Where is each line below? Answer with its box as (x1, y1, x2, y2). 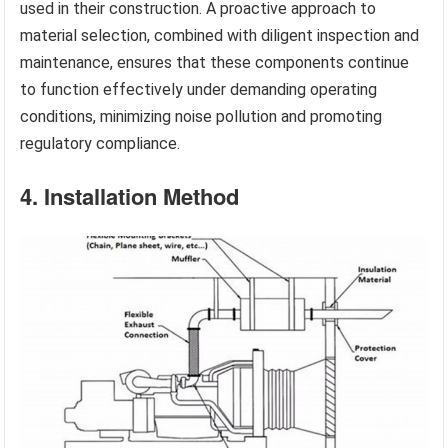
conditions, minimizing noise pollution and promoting (20, 107, 383, 127)
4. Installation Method (20, 180, 240, 213)
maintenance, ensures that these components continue (20, 53, 410, 73)
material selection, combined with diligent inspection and (20, 26, 420, 46)
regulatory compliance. (20, 134, 181, 154)
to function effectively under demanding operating (20, 80, 378, 100)
